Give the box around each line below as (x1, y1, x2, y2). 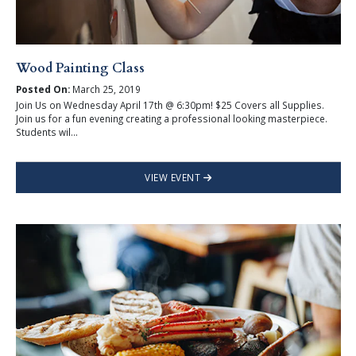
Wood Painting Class (15, 60, 145, 78)
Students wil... (15, 125, 78, 138)
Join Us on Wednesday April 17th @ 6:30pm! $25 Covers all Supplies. (15, 98, 324, 111)
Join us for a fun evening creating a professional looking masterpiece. (15, 111, 327, 125)
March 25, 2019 (69, 82, 141, 95)
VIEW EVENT (145, 170, 203, 184)
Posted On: (15, 82, 70, 95)
